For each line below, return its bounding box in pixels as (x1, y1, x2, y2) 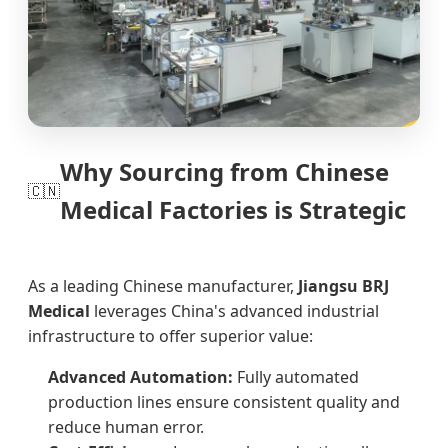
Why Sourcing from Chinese (60, 155, 389, 189)
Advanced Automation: (48, 366, 233, 389)
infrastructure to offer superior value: (28, 325, 313, 348)
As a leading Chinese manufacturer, (28, 275, 298, 298)
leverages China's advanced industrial (90, 300, 379, 323)
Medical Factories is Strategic (60, 193, 406, 227)
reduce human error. (48, 416, 204, 439)
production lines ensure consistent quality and (48, 391, 400, 414)
